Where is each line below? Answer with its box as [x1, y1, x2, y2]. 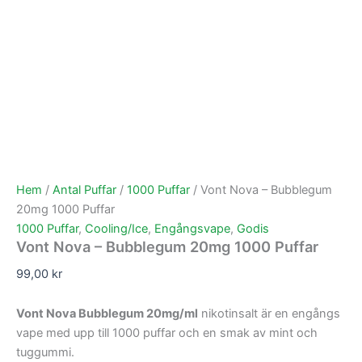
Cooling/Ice [85, 221, 148, 236]
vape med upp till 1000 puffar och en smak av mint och [16, 326, 318, 341]
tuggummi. [16, 345, 74, 360]
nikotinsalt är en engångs [198, 306, 340, 322]
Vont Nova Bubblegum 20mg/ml [16, 306, 198, 322]
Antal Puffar [53, 182, 116, 197]
